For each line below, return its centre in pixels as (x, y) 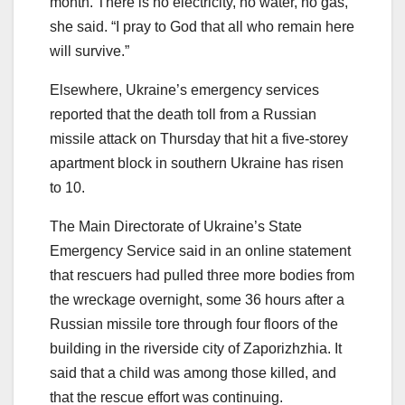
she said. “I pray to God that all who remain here (202, 27)
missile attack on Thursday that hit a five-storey (199, 139)
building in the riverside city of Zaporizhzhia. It (196, 349)
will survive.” (89, 52)
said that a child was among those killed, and (193, 373)
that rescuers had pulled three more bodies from (202, 276)
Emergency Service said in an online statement (200, 251)
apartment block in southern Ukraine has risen (197, 164)
